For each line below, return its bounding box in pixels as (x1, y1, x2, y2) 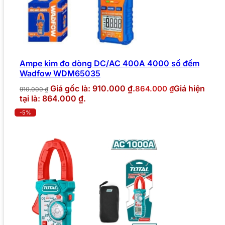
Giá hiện (174, 83, 205, 93)
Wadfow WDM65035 (20, 68, 100, 78)
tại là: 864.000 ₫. (20, 93, 86, 103)
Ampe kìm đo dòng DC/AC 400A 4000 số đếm (20, 58, 199, 68)
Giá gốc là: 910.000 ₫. (50, 83, 135, 93)
